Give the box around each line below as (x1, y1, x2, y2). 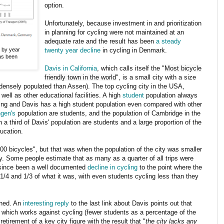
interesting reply (23, 199, 69, 207)
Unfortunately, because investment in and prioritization (44, 19, 202, 27)
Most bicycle (164, 64, 202, 72)
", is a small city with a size (116, 73, 196, 81)
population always (144, 91, 197, 99)
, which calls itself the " (97, 64, 165, 72)
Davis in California (44, 64, 97, 72)
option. (44, 1, 64, 9)
